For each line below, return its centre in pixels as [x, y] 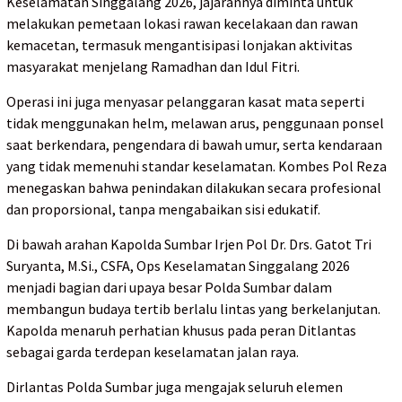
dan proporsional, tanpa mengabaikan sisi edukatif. [163, 209]
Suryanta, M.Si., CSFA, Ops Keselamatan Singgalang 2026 [178, 265]
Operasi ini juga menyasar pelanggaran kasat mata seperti [185, 101]
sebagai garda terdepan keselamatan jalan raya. [153, 351]
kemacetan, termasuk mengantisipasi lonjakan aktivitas [179, 44]
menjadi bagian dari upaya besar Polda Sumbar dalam [169, 287]
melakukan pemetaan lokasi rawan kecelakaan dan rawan [182, 23]
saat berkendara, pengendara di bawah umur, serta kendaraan [194, 144]
